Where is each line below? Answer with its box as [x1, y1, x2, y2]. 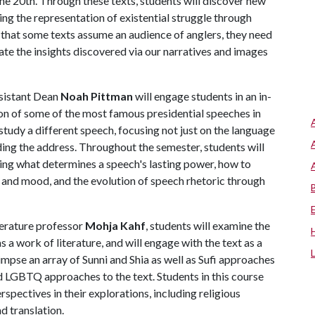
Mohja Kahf [85, 219, 146, 232]
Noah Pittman [60, 89, 135, 103]
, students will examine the [146, 219, 270, 232]
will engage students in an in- [135, 89, 271, 103]
